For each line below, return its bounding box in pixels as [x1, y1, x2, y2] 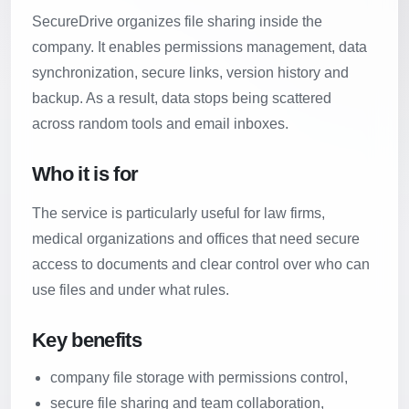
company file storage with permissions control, [50, 370, 348, 385]
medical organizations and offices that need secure [32, 231, 360, 246]
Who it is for [32, 163, 139, 185]
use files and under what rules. [32, 282, 229, 298]
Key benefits [32, 329, 142, 351]
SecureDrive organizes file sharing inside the [32, 14, 322, 29]
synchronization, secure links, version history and [32, 65, 349, 80]
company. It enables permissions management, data [32, 39, 367, 55]
